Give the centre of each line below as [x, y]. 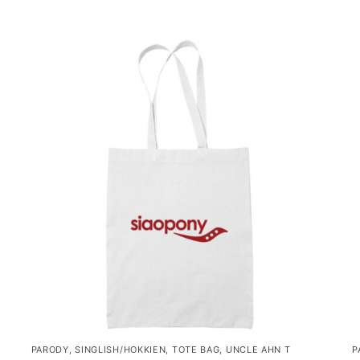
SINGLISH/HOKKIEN [121, 349]
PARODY [50, 349]
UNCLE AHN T [258, 349]
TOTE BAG [196, 349]
